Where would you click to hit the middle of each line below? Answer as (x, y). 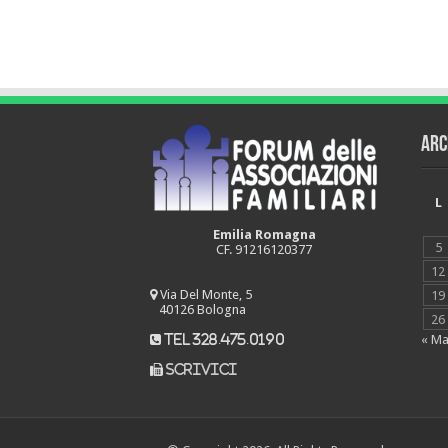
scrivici (201, 370)
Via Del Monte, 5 (204, 295)
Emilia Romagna (264, 235)
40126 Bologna (197, 310)
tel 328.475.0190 (222, 340)
